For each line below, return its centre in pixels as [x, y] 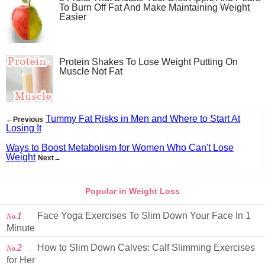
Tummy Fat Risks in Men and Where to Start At [143, 119]
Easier [73, 17]
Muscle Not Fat [91, 71]
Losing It [24, 128]
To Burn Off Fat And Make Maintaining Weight [154, 7]
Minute [21, 228]
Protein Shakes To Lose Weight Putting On [148, 62]
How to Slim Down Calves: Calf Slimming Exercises [145, 248]
